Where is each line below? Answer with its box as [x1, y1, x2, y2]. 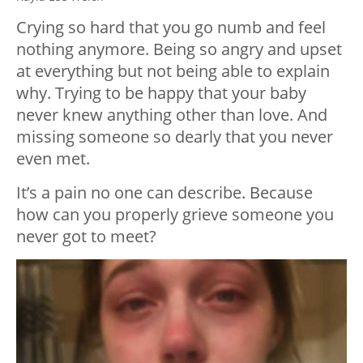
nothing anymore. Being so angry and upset [16, 38, 342, 61]
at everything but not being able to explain [16, 60, 330, 83]
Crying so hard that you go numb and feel [16, 16, 326, 39]
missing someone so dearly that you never [16, 126, 333, 148]
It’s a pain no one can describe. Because [16, 181, 313, 204]
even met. [16, 147, 90, 170]
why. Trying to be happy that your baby [16, 82, 306, 105]
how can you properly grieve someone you [16, 203, 334, 226]
